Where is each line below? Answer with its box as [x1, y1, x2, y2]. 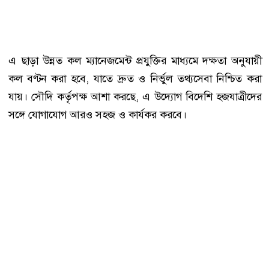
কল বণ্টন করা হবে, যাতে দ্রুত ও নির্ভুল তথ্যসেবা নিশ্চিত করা [8, 71, 262, 86]
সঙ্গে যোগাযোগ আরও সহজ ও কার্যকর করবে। [8, 107, 187, 122]
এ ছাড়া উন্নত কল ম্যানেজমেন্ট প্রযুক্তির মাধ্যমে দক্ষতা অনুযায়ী [8, 53, 262, 68]
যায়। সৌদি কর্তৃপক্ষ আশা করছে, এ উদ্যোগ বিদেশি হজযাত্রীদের [8, 89, 262, 104]
